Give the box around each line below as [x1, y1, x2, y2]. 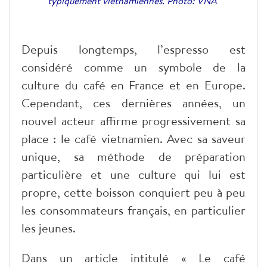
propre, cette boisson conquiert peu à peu [21, 184, 246, 201]
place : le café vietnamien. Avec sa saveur [21, 131, 246, 147]
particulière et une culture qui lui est [21, 166, 246, 183]
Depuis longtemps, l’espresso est [21, 41, 246, 58]
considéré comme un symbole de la [21, 59, 246, 76]
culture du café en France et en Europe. [21, 77, 246, 94]
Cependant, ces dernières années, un [21, 95, 246, 111]
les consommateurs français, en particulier [21, 202, 246, 219]
